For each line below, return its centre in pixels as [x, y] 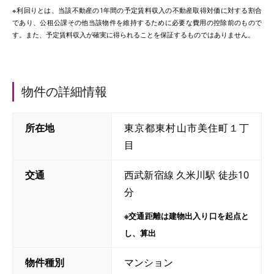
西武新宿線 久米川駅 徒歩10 [187, 175]
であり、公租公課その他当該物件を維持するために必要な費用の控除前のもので [137, 22]
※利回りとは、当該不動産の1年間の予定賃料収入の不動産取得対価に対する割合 [137, 10]
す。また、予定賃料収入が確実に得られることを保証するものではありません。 [133, 34]
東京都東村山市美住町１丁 [187, 128]
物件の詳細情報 [64, 91]
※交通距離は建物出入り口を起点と [187, 216]
